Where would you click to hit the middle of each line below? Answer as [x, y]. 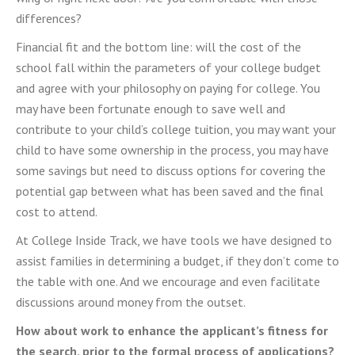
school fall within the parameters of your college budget [168, 67]
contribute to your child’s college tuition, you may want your [176, 129]
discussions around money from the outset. [131, 302]
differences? [50, 18]
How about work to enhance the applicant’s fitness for [172, 330]
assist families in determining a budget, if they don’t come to [177, 261]
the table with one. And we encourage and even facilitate [168, 281]
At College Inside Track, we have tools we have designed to [174, 240]
